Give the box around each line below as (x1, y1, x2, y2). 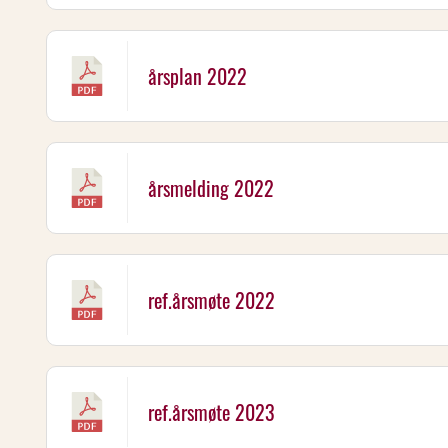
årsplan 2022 (148, 61, 247, 91)
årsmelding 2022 (148, 173, 274, 203)
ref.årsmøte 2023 (148, 397, 275, 427)
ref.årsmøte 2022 (148, 285, 275, 315)
